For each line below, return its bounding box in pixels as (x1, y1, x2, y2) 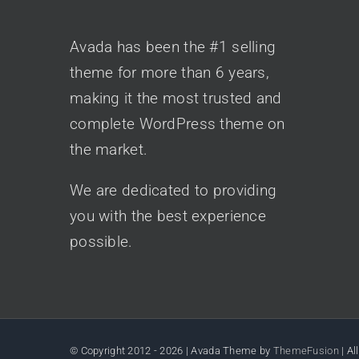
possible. (70, 232, 133, 252)
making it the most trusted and (70, 89, 282, 108)
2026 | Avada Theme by (159, 345, 273, 357)
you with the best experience (70, 207, 266, 226)
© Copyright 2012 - (70, 345, 160, 357)
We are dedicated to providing (70, 181, 277, 200)
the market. (70, 140, 148, 159)
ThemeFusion (272, 345, 339, 357)
